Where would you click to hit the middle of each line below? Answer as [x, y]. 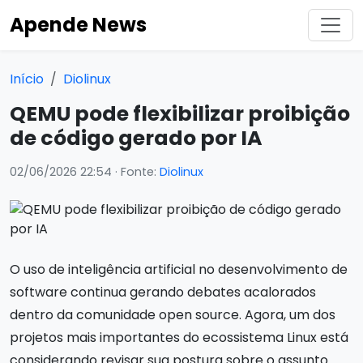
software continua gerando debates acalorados [163, 292]
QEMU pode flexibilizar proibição [180, 114]
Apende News [78, 25]
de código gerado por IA [136, 138]
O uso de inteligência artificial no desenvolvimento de [179, 269]
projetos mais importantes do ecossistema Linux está [179, 337]
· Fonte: [136, 172]
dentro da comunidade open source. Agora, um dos [173, 315]
